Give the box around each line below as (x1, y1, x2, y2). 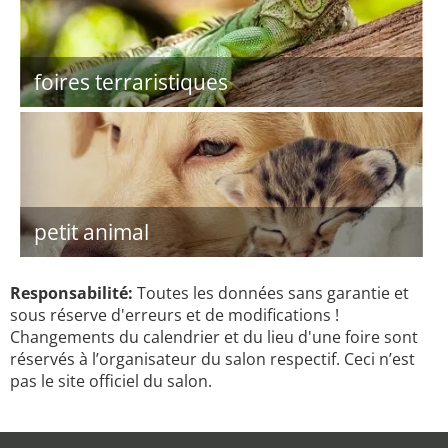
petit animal (34, 218, 149, 246)
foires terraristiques (34, 68, 228, 96)
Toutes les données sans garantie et (133, 282, 409, 304)
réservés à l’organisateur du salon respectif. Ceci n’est (10, 348, 415, 370)
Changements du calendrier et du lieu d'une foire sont (10, 326, 418, 348)
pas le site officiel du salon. (10, 370, 212, 392)
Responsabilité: (10, 282, 133, 304)
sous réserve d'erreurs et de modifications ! (10, 304, 339, 326)
